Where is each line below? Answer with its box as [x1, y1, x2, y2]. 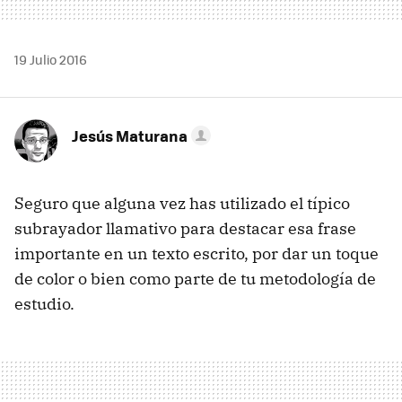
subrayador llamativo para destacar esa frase [14, 217, 356, 239]
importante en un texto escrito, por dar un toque [14, 242, 379, 264]
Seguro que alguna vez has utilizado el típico [14, 192, 350, 214]
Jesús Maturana [72, 124, 188, 146]
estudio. [14, 293, 74, 314]
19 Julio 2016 [14, 49, 87, 68]
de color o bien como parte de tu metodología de [14, 267, 376, 289]
